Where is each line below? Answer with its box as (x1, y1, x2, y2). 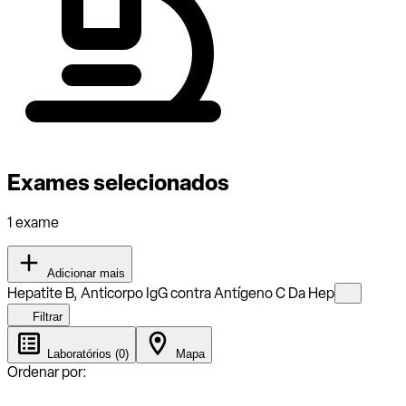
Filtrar (29, 309, 63, 324)
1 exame (7, 213, 59, 231)
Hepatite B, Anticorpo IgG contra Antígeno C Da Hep (7, 284, 334, 302)
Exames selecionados (7, 169, 229, 196)
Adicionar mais (43, 266, 125, 280)
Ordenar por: (7, 362, 87, 381)
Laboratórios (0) (43, 346, 129, 361)
